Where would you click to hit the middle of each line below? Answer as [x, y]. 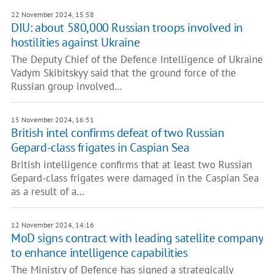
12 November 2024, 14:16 [52, 225]
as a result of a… [47, 191]
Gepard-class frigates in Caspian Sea [100, 147]
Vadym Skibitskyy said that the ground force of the [123, 73]
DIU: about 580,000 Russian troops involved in [127, 28]
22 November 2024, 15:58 [52, 14]
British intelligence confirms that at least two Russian [131, 165]
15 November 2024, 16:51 [52, 120]
